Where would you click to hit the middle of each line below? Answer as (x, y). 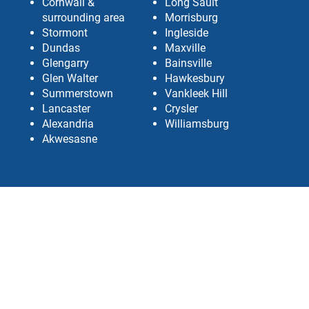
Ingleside (186, 33)
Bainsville (188, 63)
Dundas (61, 48)
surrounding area (83, 18)
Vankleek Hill (196, 93)
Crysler (181, 109)
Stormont (64, 33)
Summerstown (77, 93)
